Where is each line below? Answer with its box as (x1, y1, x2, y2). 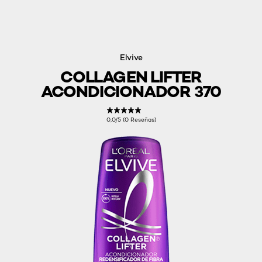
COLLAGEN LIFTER (60, 67, 202, 87)
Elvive (119, 52, 143, 62)
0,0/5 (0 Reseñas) (106, 116, 156, 123)
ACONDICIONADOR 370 (40, 81, 222, 101)
